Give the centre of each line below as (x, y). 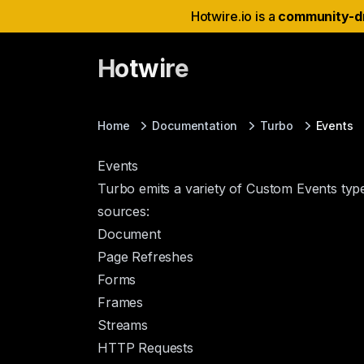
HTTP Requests (145, 348)
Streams (123, 325)
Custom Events (292, 188)
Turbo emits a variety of (172, 188)
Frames (121, 302)
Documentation (195, 126)
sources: (123, 211)
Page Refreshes (145, 257)
